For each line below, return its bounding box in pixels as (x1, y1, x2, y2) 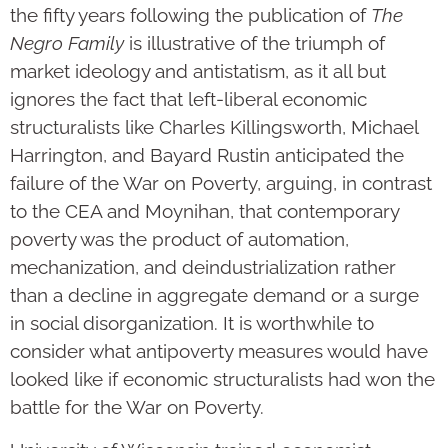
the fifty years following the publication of (10, 4, 371, 27)
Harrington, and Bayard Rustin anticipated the (10, 144, 404, 167)
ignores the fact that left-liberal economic (10, 88, 367, 111)
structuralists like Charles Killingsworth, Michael (10, 116, 418, 139)
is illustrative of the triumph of (124, 32, 385, 55)
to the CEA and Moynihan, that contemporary (10, 200, 399, 223)
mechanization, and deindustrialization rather (10, 256, 396, 279)
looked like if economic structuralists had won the (10, 368, 435, 391)
